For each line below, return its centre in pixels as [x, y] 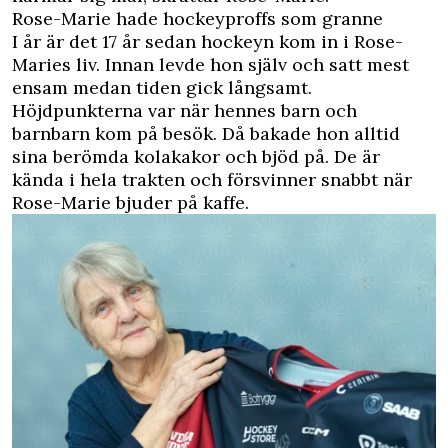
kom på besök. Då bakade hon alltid [245, 133]
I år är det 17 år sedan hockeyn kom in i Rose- [207, 41]
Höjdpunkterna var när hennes [146, 110]
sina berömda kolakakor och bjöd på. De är [196, 156]
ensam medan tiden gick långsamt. [162, 87]
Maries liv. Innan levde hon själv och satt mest [210, 64]
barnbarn [51, 133]
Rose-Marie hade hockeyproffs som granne [197, 18]
